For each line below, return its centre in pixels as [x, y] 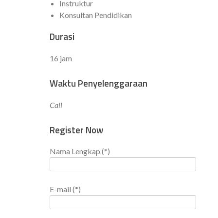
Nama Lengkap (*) [80, 151]
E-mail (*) [65, 189]
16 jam [61, 58]
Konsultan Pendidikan [96, 15]
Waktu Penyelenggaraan [99, 83]
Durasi [62, 37]
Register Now [76, 130]
